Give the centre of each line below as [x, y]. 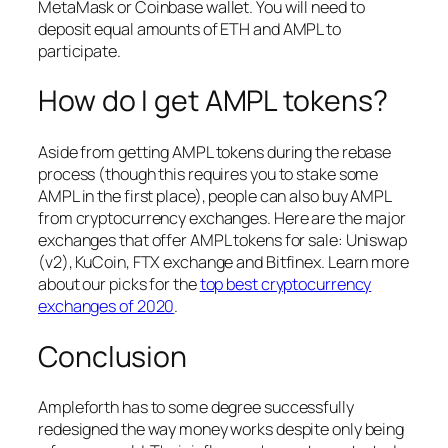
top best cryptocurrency [285, 283]
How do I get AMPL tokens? [213, 101]
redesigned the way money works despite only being [221, 429]
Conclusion [112, 356]
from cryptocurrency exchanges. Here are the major [222, 217]
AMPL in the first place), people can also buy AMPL [214, 195]
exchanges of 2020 [106, 305]
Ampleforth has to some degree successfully [196, 407]
